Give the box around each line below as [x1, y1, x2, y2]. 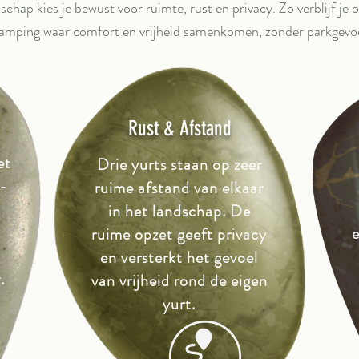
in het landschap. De [107, 200, 251, 223]
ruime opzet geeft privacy [91, 223, 267, 246]
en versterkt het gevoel [100, 246, 258, 269]
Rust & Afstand [127, 116, 232, 141]
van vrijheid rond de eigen [91, 269, 268, 292]
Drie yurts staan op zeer [96, 153, 262, 176]
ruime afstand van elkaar [95, 176, 264, 200]
